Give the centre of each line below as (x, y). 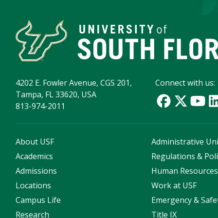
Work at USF (174, 185)
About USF (35, 141)
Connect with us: (185, 82)
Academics (34, 156)
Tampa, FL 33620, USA (56, 94)
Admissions (36, 171)
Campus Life (38, 200)
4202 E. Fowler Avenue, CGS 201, (74, 82)
